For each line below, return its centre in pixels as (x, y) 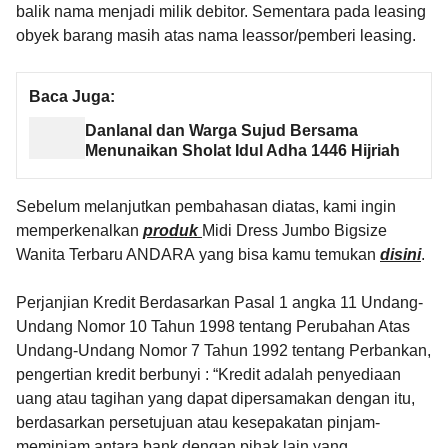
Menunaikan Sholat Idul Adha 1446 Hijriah (243, 151)
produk (172, 231)
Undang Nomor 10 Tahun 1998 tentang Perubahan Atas (213, 327)
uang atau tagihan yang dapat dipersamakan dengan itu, (215, 399)
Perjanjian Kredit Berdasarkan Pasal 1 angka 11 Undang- (219, 303)
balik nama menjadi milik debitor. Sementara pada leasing (221, 11)
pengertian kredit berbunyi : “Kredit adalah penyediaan (208, 375)
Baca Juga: (72, 96)
